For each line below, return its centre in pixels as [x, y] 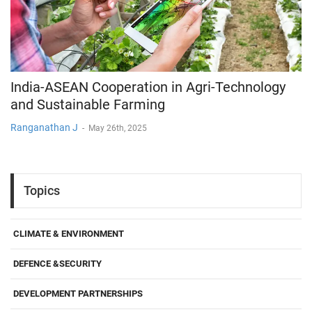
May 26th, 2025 [118, 128]
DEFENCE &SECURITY [57, 263]
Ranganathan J [44, 127]
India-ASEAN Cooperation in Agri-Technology [148, 87]
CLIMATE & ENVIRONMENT [69, 233]
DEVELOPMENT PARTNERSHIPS [78, 293]
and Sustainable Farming [88, 104]
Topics [42, 191]
